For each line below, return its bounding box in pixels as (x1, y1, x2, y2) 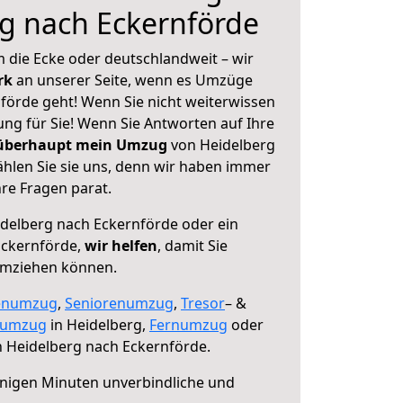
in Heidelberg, (47, 315, 149, 335)
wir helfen (85, 236, 157, 255)
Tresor (181, 293, 225, 313)
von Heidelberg (167, 135, 275, 155)
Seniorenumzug (65, 293, 174, 313)
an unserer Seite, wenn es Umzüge (16, 70, 253, 90)
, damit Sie (157, 236, 228, 255)
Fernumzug (149, 315, 228, 335)
